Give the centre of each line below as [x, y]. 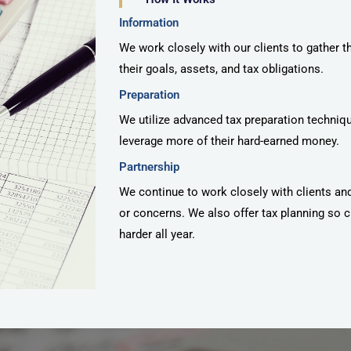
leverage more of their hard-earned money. [229, 141]
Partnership [149, 167]
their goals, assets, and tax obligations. [221, 69]
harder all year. [157, 235]
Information [149, 23]
